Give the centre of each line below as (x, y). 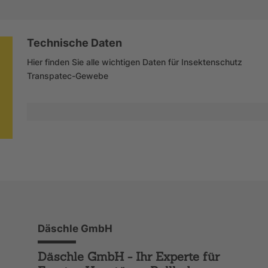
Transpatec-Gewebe (67, 75)
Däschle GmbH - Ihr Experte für (129, 256)
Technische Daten (74, 42)
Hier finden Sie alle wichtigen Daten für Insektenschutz (134, 62)
